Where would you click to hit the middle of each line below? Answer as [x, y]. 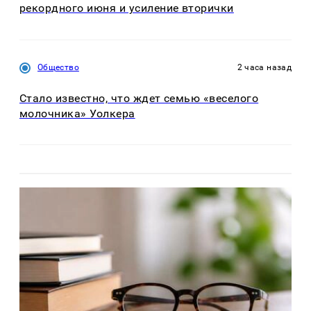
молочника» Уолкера [77, 113]
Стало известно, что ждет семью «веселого [139, 98]
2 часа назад [264, 67]
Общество [58, 67]
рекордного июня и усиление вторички [127, 8]
